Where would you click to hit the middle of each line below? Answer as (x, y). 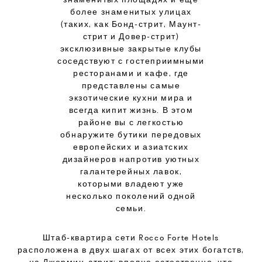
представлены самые (131, 85)
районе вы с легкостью (131, 122)
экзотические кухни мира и (131, 98)
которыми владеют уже (131, 184)
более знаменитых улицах (131, 12)
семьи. (131, 208)
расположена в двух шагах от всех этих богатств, (131, 249)
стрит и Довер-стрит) (131, 36)
